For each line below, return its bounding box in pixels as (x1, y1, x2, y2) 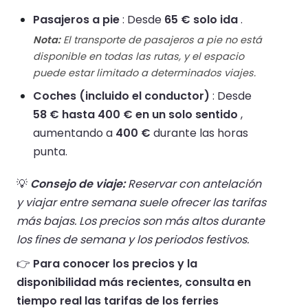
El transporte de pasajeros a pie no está (60, 32, 262, 47)
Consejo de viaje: (30, 175, 125, 192)
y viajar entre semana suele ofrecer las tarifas (16, 194, 266, 210)
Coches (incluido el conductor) (33, 87, 210, 104)
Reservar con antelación (125, 175, 261, 192)
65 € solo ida (164, 11, 238, 27)
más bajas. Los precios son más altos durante (16, 212, 265, 229)
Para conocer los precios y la (33, 255, 197, 272)
